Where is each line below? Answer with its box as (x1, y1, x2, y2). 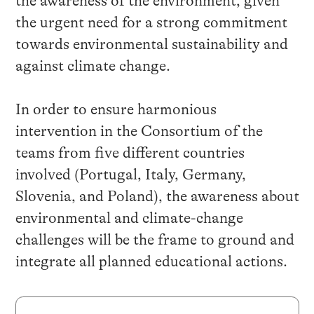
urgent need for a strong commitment (36, 13, 287, 31)
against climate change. (15, 57, 170, 74)
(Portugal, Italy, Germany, (70, 165, 246, 183)
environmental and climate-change (15, 209, 243, 226)
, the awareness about (158, 187, 299, 205)
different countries (122, 144, 245, 161)
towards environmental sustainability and (15, 35, 288, 53)
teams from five (15, 144, 123, 161)
